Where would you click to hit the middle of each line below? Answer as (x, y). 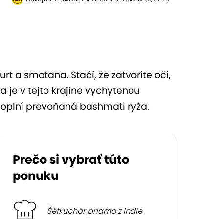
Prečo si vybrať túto (71, 160)
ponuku (36, 176)
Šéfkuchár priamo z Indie (95, 211)
